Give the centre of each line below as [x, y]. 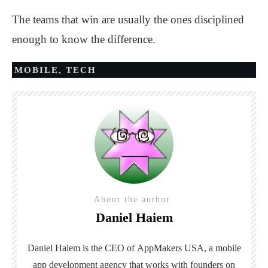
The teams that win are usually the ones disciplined [128, 20]
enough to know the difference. [84, 39]
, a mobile [222, 248]
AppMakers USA [170, 248]
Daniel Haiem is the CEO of [82, 248]
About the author [134, 200]
